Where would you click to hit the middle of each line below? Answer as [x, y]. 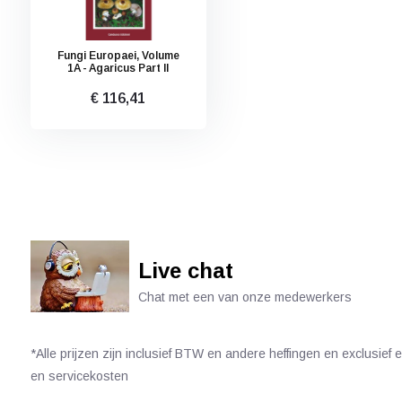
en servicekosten [79, 376]
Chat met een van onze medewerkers [245, 297]
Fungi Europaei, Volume [118, 56]
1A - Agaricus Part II [118, 68]
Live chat [185, 271]
